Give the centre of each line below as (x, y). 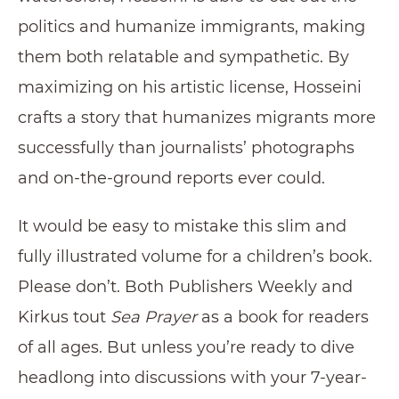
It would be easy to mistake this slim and (182, 226)
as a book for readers (283, 317)
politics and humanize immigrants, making (191, 26)
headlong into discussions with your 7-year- (192, 377)
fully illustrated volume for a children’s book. (195, 256)
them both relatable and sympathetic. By (183, 57)
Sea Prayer (154, 317)
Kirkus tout (64, 317)
